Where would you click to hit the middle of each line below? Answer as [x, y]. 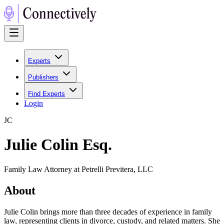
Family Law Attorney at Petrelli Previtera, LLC [78, 169]
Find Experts [46, 94]
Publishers [43, 77]
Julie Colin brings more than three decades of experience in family [108, 211]
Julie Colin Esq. [58, 145]
